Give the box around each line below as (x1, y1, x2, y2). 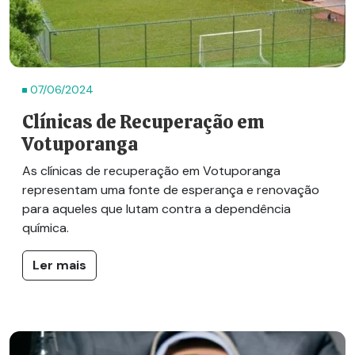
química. (22, 219, 69, 236)
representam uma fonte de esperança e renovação (22, 181, 319, 198)
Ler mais (32, 257, 86, 273)
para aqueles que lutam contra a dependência (22, 200, 291, 217)
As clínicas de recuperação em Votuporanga (22, 162, 281, 179)
